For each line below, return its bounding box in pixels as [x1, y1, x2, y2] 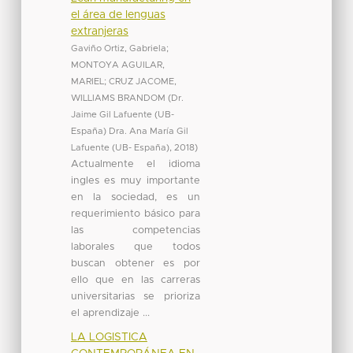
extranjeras [70, 25, 128, 37]
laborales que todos [70, 241, 200, 252]
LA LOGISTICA [70, 331, 147, 343]
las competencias [70, 225, 200, 236]
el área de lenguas [70, 9, 165, 20]
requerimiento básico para [70, 208, 200, 219]
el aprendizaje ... [70, 307, 150, 318]
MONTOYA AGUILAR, [70, 60, 165, 69]
